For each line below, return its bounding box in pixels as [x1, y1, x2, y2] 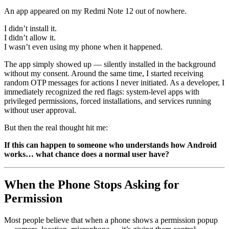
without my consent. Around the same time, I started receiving [4, 68, 203, 78]
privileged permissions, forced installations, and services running [4, 96, 211, 105]
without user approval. [4, 105, 76, 114]
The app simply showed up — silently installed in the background [4, 59, 216, 68]
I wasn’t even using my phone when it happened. [4, 42, 163, 51]
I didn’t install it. [4, 24, 57, 33]
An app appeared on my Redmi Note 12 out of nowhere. [4, 6, 187, 15]
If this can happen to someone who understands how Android [4, 140, 217, 149]
